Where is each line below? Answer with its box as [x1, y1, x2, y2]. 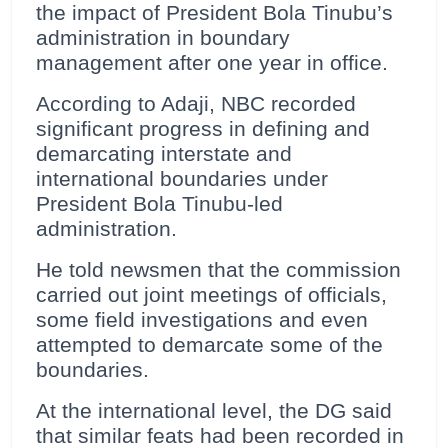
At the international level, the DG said [36, 399, 392, 424]
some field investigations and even [36, 308, 368, 333]
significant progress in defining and [36, 117, 370, 142]
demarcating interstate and [36, 142, 292, 167]
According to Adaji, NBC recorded [36, 92, 356, 117]
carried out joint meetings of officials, [36, 283, 387, 308]
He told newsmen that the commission [36, 258, 401, 283]
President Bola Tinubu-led [36, 192, 283, 217]
